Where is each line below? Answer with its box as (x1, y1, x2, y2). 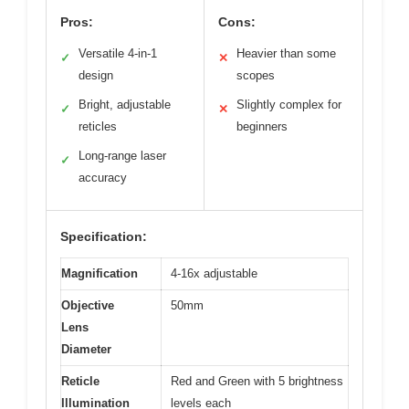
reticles (79, 120, 117, 134)
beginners (236, 120, 288, 134)
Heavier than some (236, 47, 336, 61)
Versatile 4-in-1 (79, 47, 157, 61)
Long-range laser (79, 149, 166, 163)
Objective (61, 299, 114, 313)
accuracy (79, 171, 127, 185)
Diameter (61, 342, 111, 357)
